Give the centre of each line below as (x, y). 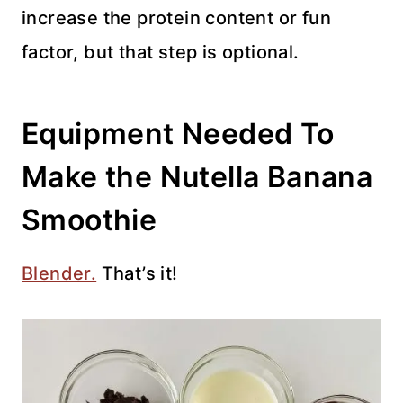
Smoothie (90, 220)
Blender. (59, 273)
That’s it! (137, 273)
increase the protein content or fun (176, 18)
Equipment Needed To (178, 134)
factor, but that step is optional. (161, 52)
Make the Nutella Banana (197, 177)
